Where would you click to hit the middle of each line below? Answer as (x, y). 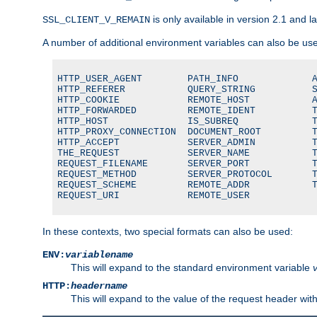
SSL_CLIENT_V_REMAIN (96, 19)
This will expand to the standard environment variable (192, 267)
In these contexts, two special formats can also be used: (168, 231)
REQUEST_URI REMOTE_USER (154, 195)
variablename (99, 254)
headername (99, 286)
